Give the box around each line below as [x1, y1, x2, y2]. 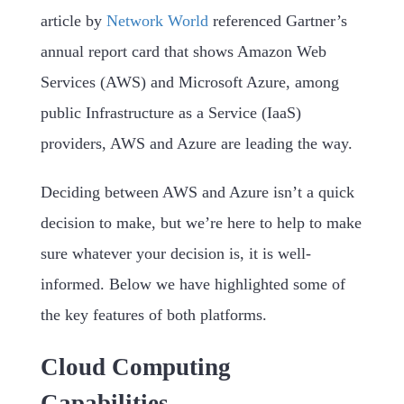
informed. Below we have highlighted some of [40, 274, 345, 293]
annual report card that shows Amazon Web [40, 41, 326, 60]
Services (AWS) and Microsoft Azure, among [40, 72, 339, 91]
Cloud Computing [40, 353, 231, 381]
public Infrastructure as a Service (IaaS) [40, 103, 301, 122]
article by [40, 11, 106, 30]
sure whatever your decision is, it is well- [40, 243, 311, 262]
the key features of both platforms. [40, 305, 267, 324]
